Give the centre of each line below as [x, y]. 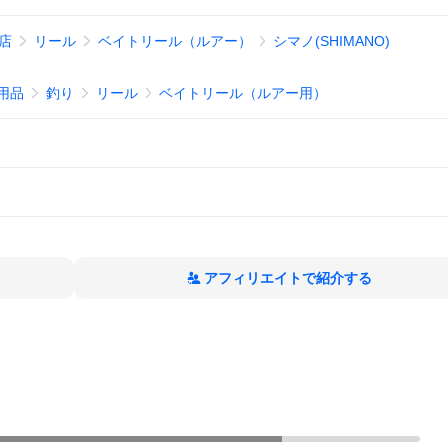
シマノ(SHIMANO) [332, 41]
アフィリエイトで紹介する [288, 278]
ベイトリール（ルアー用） [243, 93]
